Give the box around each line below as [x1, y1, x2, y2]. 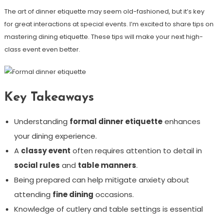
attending [14, 189, 53, 200]
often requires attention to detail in [70, 145, 202, 156]
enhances [162, 116, 200, 127]
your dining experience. [14, 131, 97, 141]
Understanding [14, 116, 70, 127]
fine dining [52, 189, 93, 200]
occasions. [93, 189, 134, 200]
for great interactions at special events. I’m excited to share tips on [4, 19, 214, 29]
